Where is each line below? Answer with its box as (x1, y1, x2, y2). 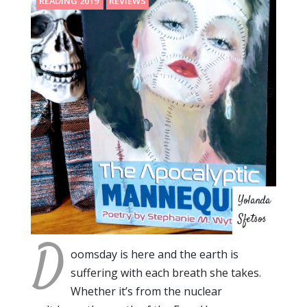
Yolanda (238, 193, 271, 209)
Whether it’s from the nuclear (71, 283, 222, 299)
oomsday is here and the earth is (71, 246, 238, 262)
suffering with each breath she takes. (71, 265, 261, 280)
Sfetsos (238, 211, 267, 228)
